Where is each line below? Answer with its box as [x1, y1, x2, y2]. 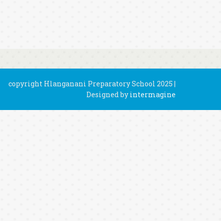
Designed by [86, 89, 130, 99]
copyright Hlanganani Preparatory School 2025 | [8, 78, 176, 88]
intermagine [129, 89, 176, 99]
